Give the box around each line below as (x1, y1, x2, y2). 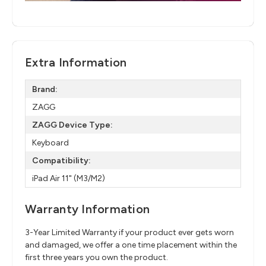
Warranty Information (25, 202, 150, 217)
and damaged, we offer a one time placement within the (25, 240, 237, 251)
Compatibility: (31, 155, 91, 166)
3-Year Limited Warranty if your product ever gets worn (25, 227, 234, 238)
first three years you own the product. (25, 252, 168, 263)
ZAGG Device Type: (31, 119, 113, 130)
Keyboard (31, 137, 69, 148)
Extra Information (25, 55, 127, 70)
